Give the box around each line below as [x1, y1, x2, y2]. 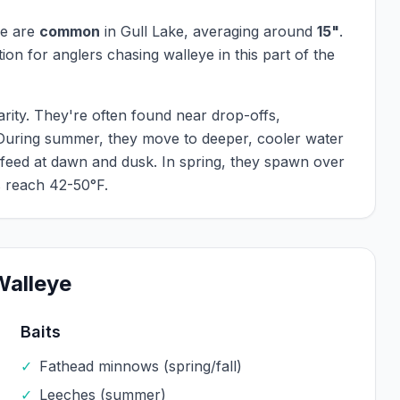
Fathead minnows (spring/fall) [38, 357, 242, 375]
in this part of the [214, 46, 335, 63]
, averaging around [184, 22, 317, 40]
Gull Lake [121, 22, 184, 40]
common [39, 22, 100, 40]
